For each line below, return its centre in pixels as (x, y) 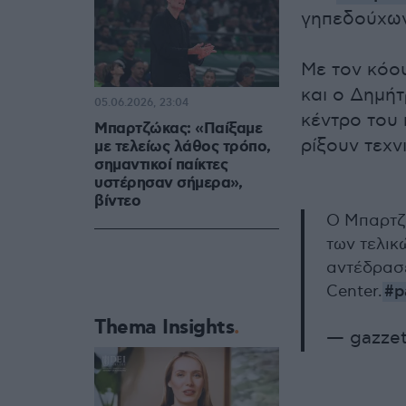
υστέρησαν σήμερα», (168, 184)
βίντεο (117, 202)
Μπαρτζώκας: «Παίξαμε (178, 129)
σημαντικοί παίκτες (161, 165)
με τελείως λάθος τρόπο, (183, 147)
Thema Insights (164, 328)
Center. (354, 292)
